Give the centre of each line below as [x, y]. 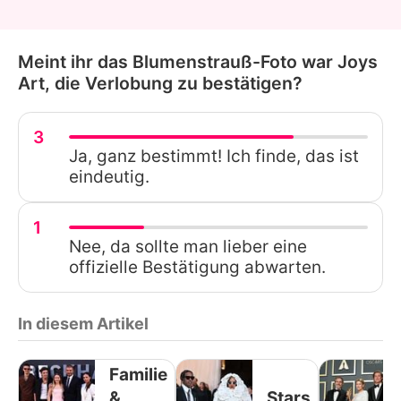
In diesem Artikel [83, 324]
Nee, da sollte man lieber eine [188, 247]
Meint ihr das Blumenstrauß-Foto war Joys [198, 62]
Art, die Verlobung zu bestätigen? [160, 84]
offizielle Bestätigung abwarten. [197, 268]
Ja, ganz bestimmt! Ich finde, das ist [214, 157]
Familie [138, 374]
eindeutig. [109, 177]
